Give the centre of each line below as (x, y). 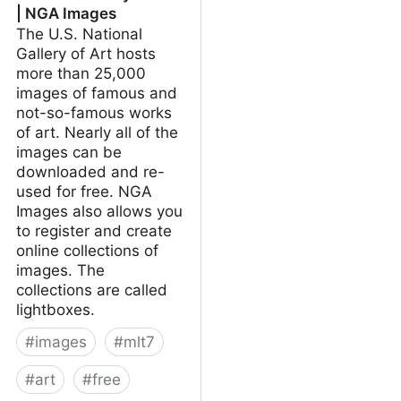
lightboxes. (55, 309)
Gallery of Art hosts (86, 53)
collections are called (92, 290)
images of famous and (97, 93)
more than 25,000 (81, 73)
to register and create (94, 230)
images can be (69, 152)
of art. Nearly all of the (97, 132)
